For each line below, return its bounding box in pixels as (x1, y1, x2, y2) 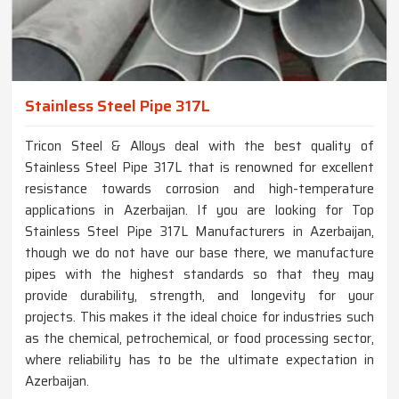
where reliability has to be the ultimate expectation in (25, 348, 374, 370)
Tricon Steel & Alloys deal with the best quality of (25, 134, 374, 157)
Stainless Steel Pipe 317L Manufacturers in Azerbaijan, (25, 220, 374, 242)
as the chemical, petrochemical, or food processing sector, (25, 327, 374, 349)
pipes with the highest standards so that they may (25, 263, 374, 285)
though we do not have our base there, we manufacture (25, 241, 374, 264)
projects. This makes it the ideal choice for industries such (25, 305, 374, 328)
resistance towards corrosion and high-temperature (25, 177, 374, 199)
